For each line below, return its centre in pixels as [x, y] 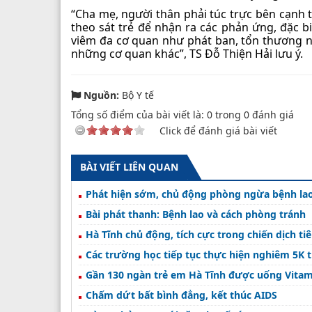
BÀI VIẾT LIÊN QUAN [129, 166]
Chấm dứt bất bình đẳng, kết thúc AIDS [181, 295]
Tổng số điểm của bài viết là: [139, 114]
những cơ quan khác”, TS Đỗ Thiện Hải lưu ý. [187, 53]
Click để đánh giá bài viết [218, 130]
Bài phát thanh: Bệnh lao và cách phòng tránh [196, 214]
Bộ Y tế [136, 95]
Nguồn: [101, 95]
